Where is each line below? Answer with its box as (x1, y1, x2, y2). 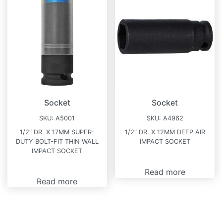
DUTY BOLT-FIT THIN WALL (15, 137, 99, 145)
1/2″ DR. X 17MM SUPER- (19, 128, 95, 136)
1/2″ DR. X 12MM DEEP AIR (124, 128, 205, 136)
